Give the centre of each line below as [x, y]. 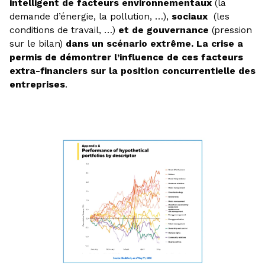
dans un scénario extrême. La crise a [154, 44]
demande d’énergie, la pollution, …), [90, 17]
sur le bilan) [37, 44]
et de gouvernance [163, 30]
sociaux [189, 17]
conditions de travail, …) [64, 30]
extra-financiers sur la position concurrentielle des [132, 71]
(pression [230, 30]
